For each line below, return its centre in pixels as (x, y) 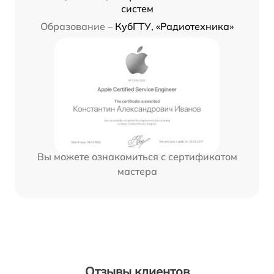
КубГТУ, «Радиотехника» (174, 27)
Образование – (76, 27)
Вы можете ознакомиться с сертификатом (137, 157)
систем (137, 9)
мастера (137, 172)
